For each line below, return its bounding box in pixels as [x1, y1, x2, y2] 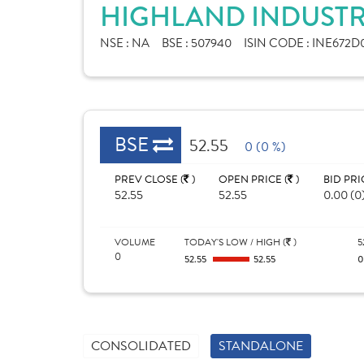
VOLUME [115, 235, 155, 249]
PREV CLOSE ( [115, 171, 184, 188]
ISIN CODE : [244, 34, 312, 52]
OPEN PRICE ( [219, 171, 288, 188]
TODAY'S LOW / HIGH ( [184, 235, 286, 249]
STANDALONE [219, 336, 303, 356]
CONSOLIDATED [91, 336, 191, 356]
